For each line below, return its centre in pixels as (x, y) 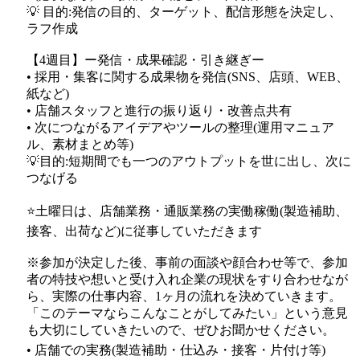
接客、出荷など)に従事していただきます (144, 231)
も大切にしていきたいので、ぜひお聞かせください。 (181, 330)
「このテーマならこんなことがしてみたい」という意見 (187, 313)
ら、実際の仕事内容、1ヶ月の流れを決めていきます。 (184, 297)
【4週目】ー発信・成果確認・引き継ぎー (145, 60)
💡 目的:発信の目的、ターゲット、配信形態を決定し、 (184, 12)
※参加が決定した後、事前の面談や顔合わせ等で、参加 (187, 263)
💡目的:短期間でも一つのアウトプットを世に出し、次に (189, 162)
